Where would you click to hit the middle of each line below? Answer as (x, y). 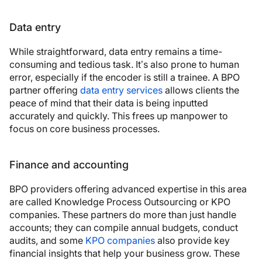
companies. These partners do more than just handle (123, 214)
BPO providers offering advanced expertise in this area (128, 189)
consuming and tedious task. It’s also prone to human (124, 64)
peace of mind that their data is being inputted (109, 103)
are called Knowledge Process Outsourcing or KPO (120, 201)
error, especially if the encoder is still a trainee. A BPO (125, 77)
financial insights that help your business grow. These (125, 253)
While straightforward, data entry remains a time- (116, 51)
